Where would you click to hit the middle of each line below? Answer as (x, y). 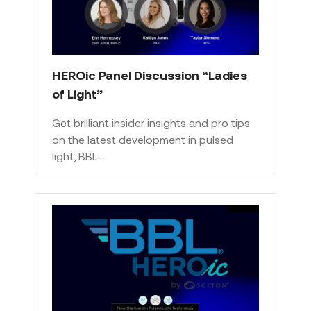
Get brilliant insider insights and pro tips (151, 122)
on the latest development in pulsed (143, 139)
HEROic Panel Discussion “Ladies (150, 75)
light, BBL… (78, 155)
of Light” (77, 93)
